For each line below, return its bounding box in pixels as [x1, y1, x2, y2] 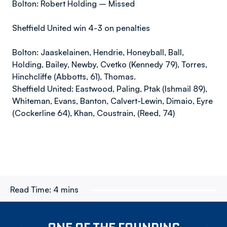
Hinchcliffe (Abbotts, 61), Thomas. [12, 71, 138, 82]
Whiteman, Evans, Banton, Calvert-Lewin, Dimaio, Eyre [12, 96, 213, 106]
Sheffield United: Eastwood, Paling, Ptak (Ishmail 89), [12, 84, 207, 94]
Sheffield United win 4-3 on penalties [12, 23, 152, 33]
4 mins [53, 184, 79, 195]
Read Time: [10, 184, 51, 195]
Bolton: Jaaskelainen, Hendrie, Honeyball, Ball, [12, 47, 184, 57]
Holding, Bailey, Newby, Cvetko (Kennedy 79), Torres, [12, 59, 207, 69]
